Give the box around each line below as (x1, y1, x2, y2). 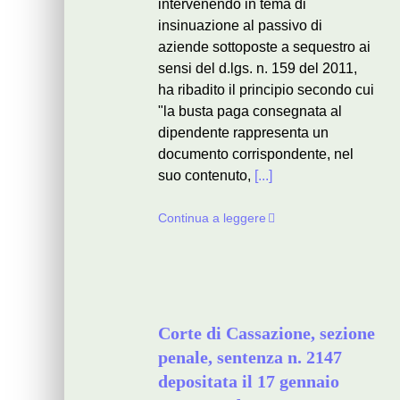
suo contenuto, (158, 168, 254, 183)
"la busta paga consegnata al (158, 104, 342, 119)
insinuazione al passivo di (158, 18, 322, 33)
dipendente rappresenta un (158, 125, 329, 140)
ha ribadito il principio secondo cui (158, 82, 374, 97)
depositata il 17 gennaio (158, 371, 339, 391)
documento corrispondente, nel (158, 146, 354, 162)
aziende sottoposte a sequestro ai (158, 39, 371, 54)
